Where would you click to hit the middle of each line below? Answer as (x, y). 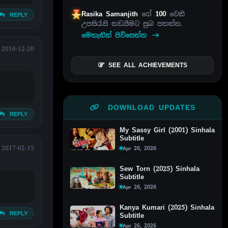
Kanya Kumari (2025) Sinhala (167, 207)
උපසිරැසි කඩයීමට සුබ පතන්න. (132, 23)
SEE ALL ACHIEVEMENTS (148, 65)
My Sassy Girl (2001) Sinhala (167, 130)
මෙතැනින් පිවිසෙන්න (116, 35)
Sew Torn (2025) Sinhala (160, 168)
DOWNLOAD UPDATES (149, 107)
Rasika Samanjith (112, 14)
